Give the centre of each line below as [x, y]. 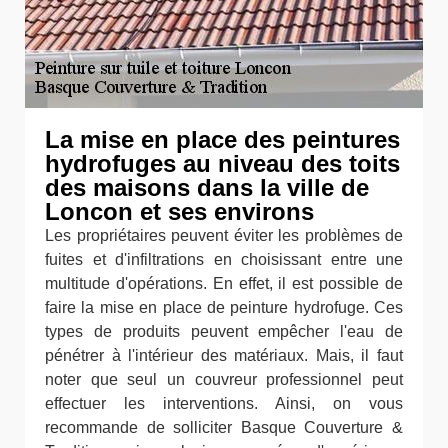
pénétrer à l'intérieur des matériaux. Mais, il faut [224, 355]
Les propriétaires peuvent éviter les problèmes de [224, 235]
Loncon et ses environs [179, 211]
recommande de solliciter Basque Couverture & [224, 427]
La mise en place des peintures [222, 139]
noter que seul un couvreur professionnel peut [224, 379]
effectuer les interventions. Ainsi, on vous [224, 403]
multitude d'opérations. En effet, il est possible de [224, 283]
